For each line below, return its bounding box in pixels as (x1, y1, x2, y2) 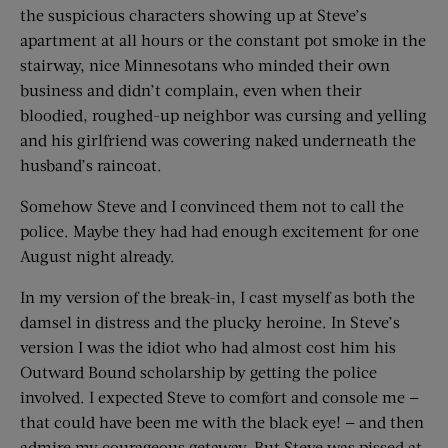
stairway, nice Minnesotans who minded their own (20, 55, 390, 75)
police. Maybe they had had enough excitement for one (20, 221, 419, 241)
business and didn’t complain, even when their (20, 80, 362, 100)
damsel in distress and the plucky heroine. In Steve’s (20, 312, 400, 332)
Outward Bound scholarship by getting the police (20, 362, 377, 382)
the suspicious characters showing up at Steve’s (20, 5, 367, 25)
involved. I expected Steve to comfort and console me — (20, 387, 419, 407)
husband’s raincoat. (20, 155, 162, 175)
